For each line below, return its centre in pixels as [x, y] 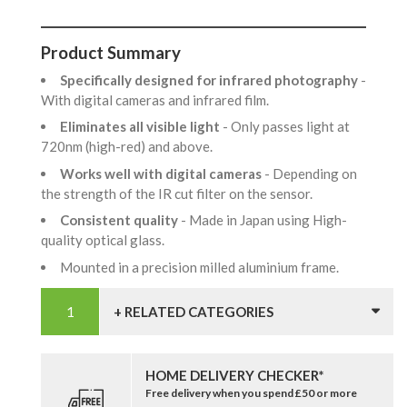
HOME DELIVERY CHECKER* [235, 375]
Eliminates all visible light [141, 127]
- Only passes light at [286, 127]
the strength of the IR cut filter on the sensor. [179, 193]
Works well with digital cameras [162, 173]
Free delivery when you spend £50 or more [251, 392]
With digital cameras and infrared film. [158, 99]
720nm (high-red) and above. [129, 147]
